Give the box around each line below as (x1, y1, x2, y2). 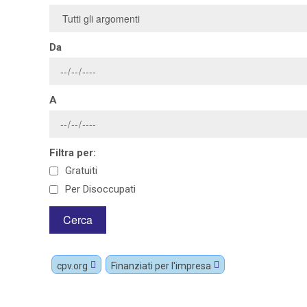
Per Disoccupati (65, 182, 136, 195)
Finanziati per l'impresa (110, 260, 211, 271)
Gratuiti (65, 164, 97, 177)
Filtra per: (49, 147, 96, 159)
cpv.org (56, 260, 88, 271)
